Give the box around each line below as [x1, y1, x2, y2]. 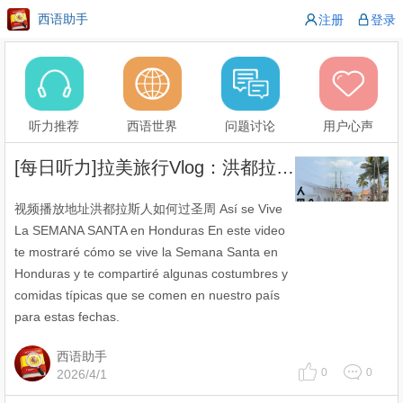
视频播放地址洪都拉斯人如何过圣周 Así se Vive [14, 201, 282, 216]
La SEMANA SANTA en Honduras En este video [14, 223, 285, 237]
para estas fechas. [14, 309, 120, 324]
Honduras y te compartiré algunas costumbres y [14, 266, 288, 281]
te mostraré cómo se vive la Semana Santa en [14, 245, 278, 259]
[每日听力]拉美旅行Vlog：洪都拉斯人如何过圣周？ [276, 157, 294, 177]
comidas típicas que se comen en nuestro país [14, 288, 280, 302]
